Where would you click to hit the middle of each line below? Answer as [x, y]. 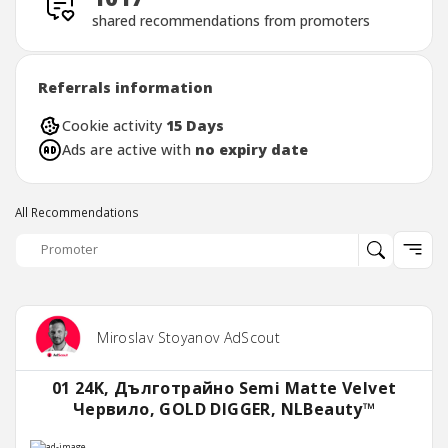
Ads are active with [128, 150]
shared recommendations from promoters [231, 20]
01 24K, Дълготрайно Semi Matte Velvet [224, 388]
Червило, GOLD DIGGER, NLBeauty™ [224, 409]
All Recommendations [77, 212]
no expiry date [251, 150]
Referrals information [125, 88]
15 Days [194, 126]
